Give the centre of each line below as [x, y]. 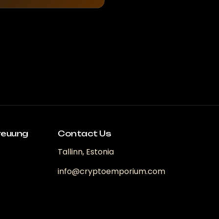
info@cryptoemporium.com [111, 171]
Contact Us [84, 133]
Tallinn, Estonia [86, 152]
